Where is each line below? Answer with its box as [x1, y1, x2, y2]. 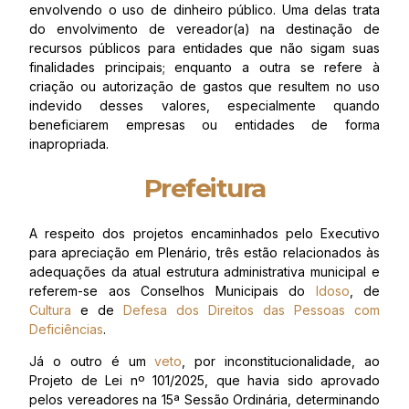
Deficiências [29, 320, 103, 337]
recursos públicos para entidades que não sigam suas [29, 40, 380, 57]
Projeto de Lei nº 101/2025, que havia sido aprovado [29, 372, 380, 388]
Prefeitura [143, 173, 266, 204]
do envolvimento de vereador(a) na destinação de [29, 21, 380, 37]
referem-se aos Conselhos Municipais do [29, 282, 316, 299]
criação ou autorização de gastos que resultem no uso [29, 79, 380, 95]
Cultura [29, 301, 71, 318]
